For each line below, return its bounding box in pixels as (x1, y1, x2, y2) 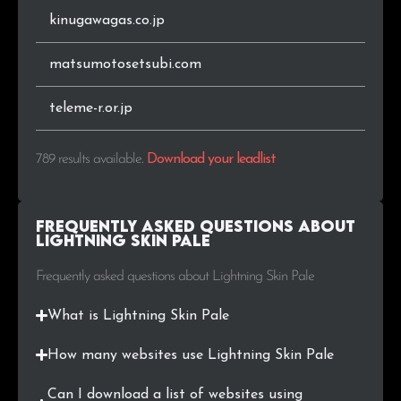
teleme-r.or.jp (49, 101, 132, 116)
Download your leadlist (147, 152, 276, 167)
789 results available (36, 152, 141, 167)
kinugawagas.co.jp (49, 13, 165, 29)
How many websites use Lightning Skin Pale (47, 347, 335, 363)
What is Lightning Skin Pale (47, 308, 230, 323)
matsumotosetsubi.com (49, 57, 201, 73)
